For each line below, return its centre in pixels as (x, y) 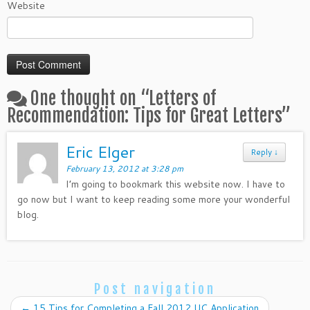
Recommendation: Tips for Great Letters (144, 116)
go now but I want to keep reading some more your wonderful (154, 199)
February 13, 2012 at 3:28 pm (125, 168)
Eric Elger (101, 152)
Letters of (182, 98)
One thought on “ (90, 98)
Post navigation (155, 289)
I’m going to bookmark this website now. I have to (176, 184)
